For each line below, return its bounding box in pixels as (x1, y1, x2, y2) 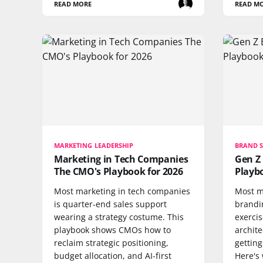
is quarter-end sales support (54, 198, 167, 210)
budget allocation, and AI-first (54, 250, 171, 261)
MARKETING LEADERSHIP (54, 141, 134, 150)
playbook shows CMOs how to (54, 224, 171, 235)
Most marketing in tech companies (54, 186, 190, 197)
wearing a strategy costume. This (54, 211, 184, 222)
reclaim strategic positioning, (54, 237, 168, 248)
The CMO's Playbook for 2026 (54, 165, 183, 178)
